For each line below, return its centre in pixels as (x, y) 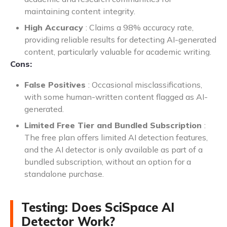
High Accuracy (55, 27)
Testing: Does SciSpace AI (98, 207)
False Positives (56, 84)
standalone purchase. (64, 174)
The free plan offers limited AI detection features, (116, 137)
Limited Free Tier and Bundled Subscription (114, 125)
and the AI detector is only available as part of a (113, 149)
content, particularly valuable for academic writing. (118, 51)
